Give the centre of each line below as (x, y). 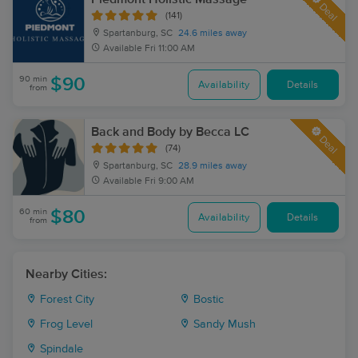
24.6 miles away (213, 34)
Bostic (207, 300)
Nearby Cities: (66, 274)
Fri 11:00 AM (170, 49)
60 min (33, 211)
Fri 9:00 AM (169, 181)
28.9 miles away (213, 166)
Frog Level (65, 324)
